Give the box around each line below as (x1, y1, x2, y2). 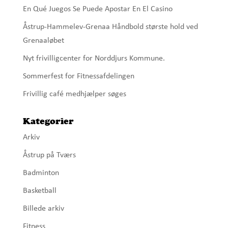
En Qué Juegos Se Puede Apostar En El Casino (22, 5, 173, 13)
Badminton (22, 168, 59, 177)
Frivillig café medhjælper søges (22, 90, 126, 98)
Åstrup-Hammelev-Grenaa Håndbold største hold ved (22, 22, 198, 31)
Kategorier (22, 115, 74, 126)
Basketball (22, 186, 56, 195)
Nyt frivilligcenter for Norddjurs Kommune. (22, 54, 165, 63)
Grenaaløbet (22, 36, 64, 45)
